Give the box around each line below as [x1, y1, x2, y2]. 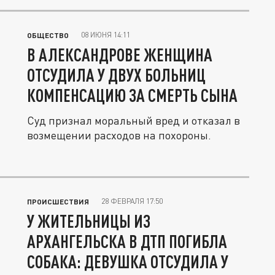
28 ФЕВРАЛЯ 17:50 [101, 196, 163, 206]
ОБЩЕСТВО [27, 31, 69, 39]
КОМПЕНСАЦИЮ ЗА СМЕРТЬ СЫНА [27, 85, 238, 106]
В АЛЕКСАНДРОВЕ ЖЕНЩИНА [27, 44, 212, 65]
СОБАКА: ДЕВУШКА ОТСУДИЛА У [27, 251, 228, 272]
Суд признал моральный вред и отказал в [27, 114, 240, 127]
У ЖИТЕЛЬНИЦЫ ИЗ [27, 211, 150, 231]
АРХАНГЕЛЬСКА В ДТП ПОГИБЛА [27, 231, 227, 252]
